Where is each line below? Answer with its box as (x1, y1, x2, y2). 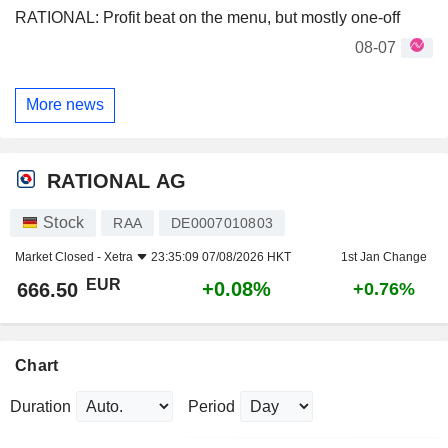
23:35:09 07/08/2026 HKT (151, 250, 291, 264)
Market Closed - (15, 250, 104, 264)
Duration (10, 398, 71, 415)
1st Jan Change (341, 250, 427, 264)
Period (188, 398, 235, 415)
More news (26, 96, 104, 114)
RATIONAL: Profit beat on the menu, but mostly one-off (15, 8, 400, 26)
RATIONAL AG (47, 169, 187, 192)
